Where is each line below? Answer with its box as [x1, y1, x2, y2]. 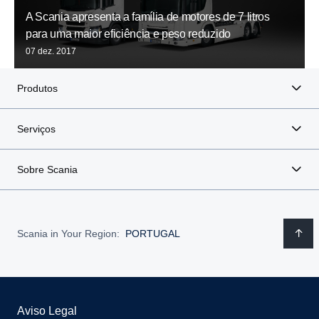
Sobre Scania [17, 164, 78, 176]
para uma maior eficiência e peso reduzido [26, 28, 231, 41]
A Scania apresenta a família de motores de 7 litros [26, 11, 270, 23]
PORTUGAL [125, 227, 180, 239]
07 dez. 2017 [26, 46, 76, 57]
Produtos [17, 83, 58, 95]
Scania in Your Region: [17, 227, 120, 239]
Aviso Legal [17, 305, 77, 318]
